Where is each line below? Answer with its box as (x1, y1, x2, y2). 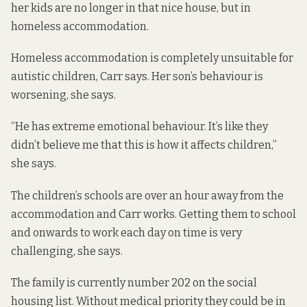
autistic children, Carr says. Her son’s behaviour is (11, 70, 263, 84)
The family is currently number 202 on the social (11, 275, 257, 289)
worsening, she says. (11, 88, 116, 102)
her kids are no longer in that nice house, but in (11, 1, 251, 15)
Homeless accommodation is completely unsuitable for (11, 51, 293, 65)
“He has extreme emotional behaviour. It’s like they (11, 120, 268, 134)
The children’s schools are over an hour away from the (11, 188, 284, 202)
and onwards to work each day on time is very (11, 225, 242, 239)
